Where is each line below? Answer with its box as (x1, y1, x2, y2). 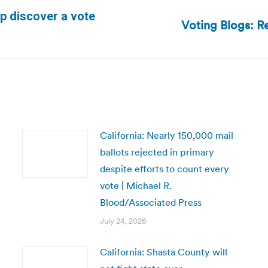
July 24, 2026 (99, 216, 147, 226)
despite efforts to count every (99, 163, 229, 175)
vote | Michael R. (99, 179, 172, 191)
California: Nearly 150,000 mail (99, 129, 233, 141)
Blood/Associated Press (99, 196, 202, 208)
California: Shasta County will (99, 246, 227, 258)
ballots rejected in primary (99, 146, 214, 158)
